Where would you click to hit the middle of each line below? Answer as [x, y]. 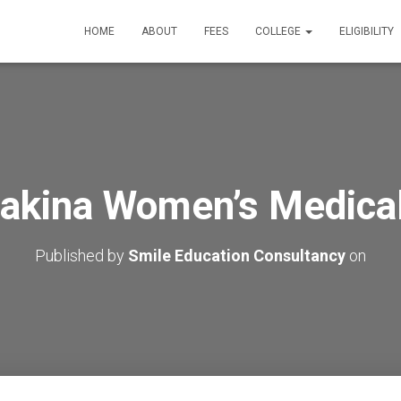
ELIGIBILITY [367, 31]
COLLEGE [279, 31]
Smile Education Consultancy [237, 256]
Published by [81, 256]
